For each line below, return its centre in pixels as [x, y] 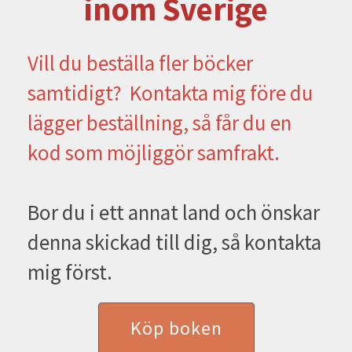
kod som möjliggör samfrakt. [154, 153]
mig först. [70, 272]
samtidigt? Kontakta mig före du [170, 93]
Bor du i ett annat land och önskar [174, 213]
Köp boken [176, 328]
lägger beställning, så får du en [159, 123]
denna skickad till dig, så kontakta [174, 242]
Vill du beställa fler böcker [140, 63]
